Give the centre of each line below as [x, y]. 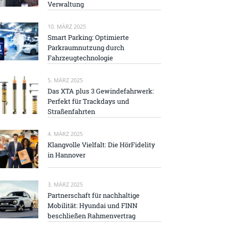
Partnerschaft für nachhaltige [94, 195]
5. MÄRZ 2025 [65, 80]
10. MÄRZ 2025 [67, 26]
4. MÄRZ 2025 [65, 134]
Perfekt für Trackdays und [88, 101]
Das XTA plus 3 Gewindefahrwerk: [101, 91]
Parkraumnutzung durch [86, 47]
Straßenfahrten [71, 112]
